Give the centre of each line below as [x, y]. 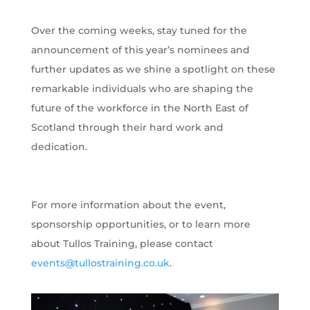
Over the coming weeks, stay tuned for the [139, 30]
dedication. [59, 147]
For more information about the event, [128, 205]
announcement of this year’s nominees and [140, 50]
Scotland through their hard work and [127, 127]
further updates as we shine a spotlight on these [153, 69]
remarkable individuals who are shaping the [142, 89]
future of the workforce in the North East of [139, 108]
